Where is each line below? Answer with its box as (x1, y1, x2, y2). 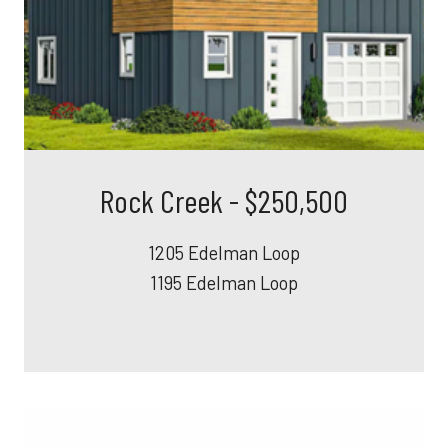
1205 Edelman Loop (147, 241, 300, 264)
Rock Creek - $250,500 (99, 180, 348, 219)
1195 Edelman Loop (149, 271, 298, 294)
